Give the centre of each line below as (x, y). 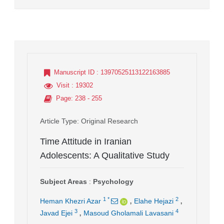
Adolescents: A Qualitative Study (105, 156)
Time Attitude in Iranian (86, 142)
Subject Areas (63, 182)
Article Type (58, 121)
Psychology (113, 182)
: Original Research (107, 121)
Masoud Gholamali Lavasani (128, 213)
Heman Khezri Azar (70, 201)
